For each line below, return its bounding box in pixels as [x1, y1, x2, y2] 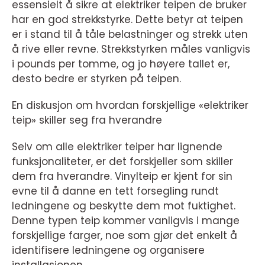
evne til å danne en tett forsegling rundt [12, 184, 219, 198]
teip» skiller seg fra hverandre [12, 113, 162, 127]
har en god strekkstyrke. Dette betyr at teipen [12, 12, 243, 27]
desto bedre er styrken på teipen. [12, 72, 181, 86]
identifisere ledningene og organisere [12, 243, 205, 257]
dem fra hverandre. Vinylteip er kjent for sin [12, 169, 232, 183]
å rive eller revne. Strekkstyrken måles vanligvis [12, 42, 250, 56]
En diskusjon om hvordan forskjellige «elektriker [12, 98, 248, 112]
